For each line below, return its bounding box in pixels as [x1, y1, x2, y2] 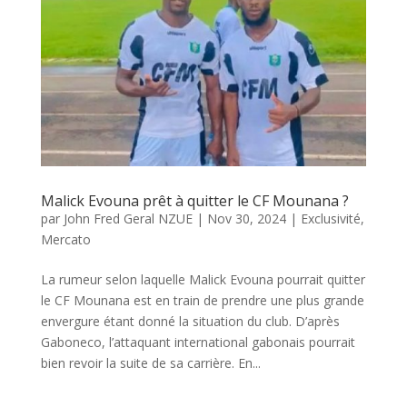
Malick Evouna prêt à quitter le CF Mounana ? [40, 191, 349, 212]
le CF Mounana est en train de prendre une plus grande [40, 292, 364, 310]
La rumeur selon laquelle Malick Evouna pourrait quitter [40, 271, 365, 289]
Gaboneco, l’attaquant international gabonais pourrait [40, 333, 355, 352]
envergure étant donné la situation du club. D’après [40, 313, 340, 331]
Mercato [40, 231, 91, 249]
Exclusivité [300, 210, 361, 228]
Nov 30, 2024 [206, 210, 286, 228]
